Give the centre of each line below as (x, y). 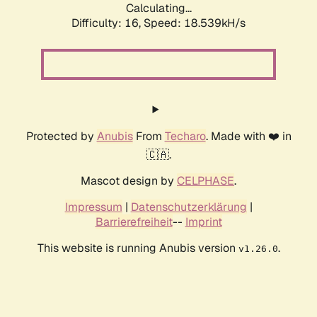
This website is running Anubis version (138, 248)
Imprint (203, 222)
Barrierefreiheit (134, 222)
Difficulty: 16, (108, 23)
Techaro (185, 137)
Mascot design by (129, 181)
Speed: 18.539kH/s (195, 23)
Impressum (93, 207)
